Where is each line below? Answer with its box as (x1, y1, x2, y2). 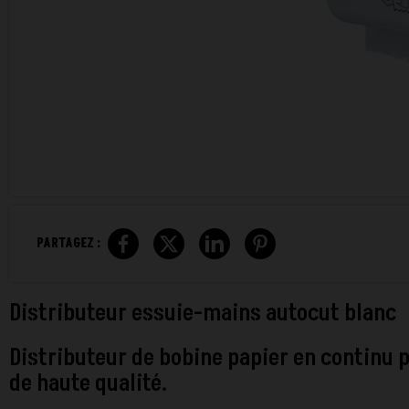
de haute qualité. (9, 367, 167, 400)
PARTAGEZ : (37, 235, 100, 252)
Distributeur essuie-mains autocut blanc (9, 297, 396, 330)
